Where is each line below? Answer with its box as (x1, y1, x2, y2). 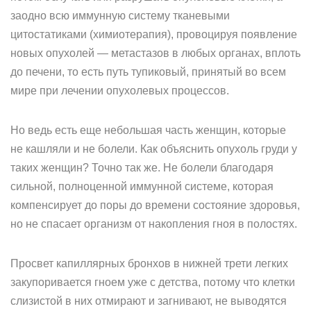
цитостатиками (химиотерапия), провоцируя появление (10, 28, 297, 40)
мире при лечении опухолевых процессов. (10, 85, 229, 96)
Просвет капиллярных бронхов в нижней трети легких (10, 258, 288, 269)
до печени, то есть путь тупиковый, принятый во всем (10, 66, 286, 78)
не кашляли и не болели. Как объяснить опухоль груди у (10, 143, 297, 155)
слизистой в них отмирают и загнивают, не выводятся (10, 295, 287, 307)
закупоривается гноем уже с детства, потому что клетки (10, 276, 295, 288)
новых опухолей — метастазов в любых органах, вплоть (10, 47, 301, 59)
